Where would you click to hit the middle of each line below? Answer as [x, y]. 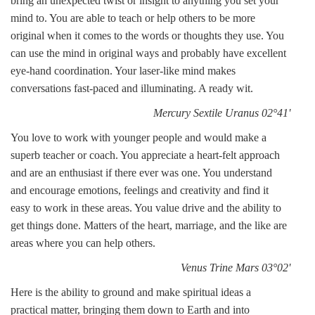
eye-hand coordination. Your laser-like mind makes [123, 71]
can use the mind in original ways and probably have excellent [148, 53]
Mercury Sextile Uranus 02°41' [222, 113]
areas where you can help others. [83, 243]
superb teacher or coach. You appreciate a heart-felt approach [145, 155]
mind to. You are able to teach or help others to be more [133, 18]
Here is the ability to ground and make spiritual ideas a [131, 292]
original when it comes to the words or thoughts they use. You [147, 36]
